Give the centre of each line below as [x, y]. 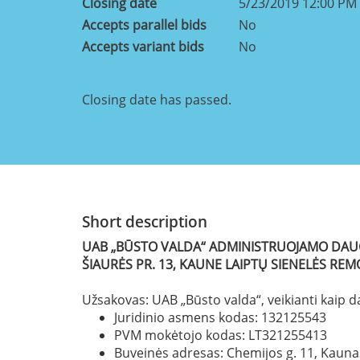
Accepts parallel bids [144, 25]
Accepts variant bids [143, 46]
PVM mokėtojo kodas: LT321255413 [222, 335]
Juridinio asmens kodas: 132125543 [222, 317]
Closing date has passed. [157, 99]
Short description [145, 221]
